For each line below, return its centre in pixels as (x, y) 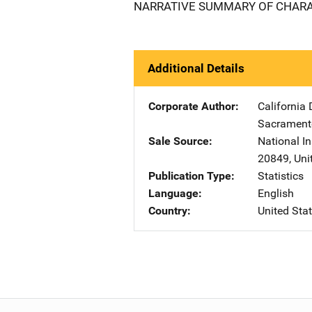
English (276, 193)
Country (168, 211)
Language (173, 193)
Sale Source (179, 141)
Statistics (281, 176)
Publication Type (190, 176)
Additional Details (196, 68)
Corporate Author (192, 106)
